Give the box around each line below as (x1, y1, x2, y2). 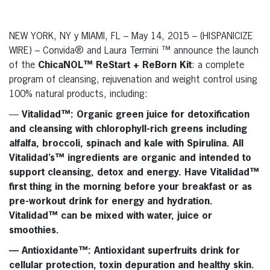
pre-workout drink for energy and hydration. (9, 197, 213, 207)
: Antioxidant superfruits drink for (88, 246, 240, 257)
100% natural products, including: (9, 90, 148, 100)
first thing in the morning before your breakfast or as (9, 183, 252, 193)
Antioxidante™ (22, 246, 88, 257)
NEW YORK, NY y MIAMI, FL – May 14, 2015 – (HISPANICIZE (9, 32, 253, 42)
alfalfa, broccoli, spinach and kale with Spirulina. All (9, 139, 243, 149)
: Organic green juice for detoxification (71, 110, 250, 121)
